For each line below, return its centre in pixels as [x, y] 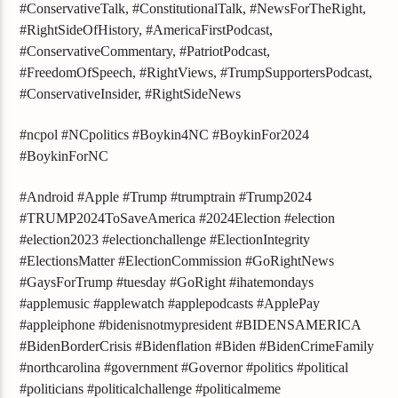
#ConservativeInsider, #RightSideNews [131, 93]
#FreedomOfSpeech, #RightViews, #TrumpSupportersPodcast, [196, 72]
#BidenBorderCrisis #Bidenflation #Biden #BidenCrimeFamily [197, 346]
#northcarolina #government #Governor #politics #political [184, 368]
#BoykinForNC [64, 155]
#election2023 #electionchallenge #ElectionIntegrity [165, 240]
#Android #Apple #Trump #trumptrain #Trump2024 [166, 197]
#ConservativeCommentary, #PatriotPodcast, [145, 51]
